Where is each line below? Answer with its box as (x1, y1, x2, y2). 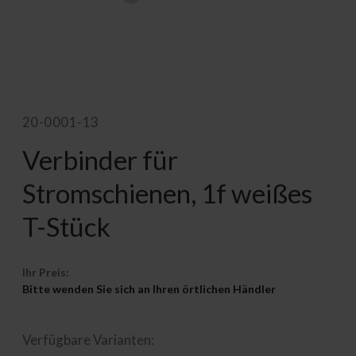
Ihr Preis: (22, 265, 69, 279)
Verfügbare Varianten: (22, 331, 154, 348)
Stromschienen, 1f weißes (22, 176, 312, 209)
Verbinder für (22, 143, 178, 176)
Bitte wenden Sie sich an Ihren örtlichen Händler (22, 281, 276, 296)
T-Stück (22, 210, 110, 242)
